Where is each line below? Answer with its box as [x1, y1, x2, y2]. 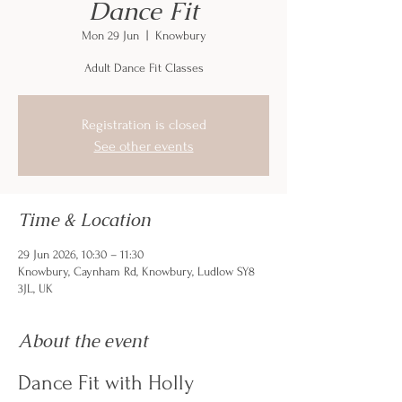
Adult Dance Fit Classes [83, 61, 204, 74]
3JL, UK [18, 282, 53, 295]
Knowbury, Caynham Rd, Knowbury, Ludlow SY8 [18, 265, 255, 278]
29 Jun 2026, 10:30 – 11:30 [18, 248, 144, 261]
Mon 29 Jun [81, 29, 139, 42]
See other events [93, 138, 194, 154]
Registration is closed [81, 117, 206, 133]
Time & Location [18, 208, 151, 232]
